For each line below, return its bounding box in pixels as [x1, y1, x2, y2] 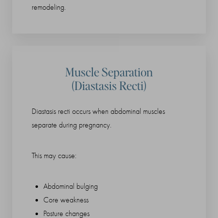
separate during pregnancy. [32, 120, 111, 129]
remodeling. [32, 2, 66, 12]
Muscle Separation [65, 64, 153, 79]
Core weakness [43, 195, 89, 204]
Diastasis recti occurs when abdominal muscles [32, 107, 165, 116]
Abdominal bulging [43, 182, 98, 191]
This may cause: [32, 151, 76, 160]
